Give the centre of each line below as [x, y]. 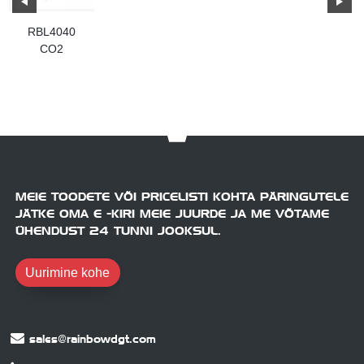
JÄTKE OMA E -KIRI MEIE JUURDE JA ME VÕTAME [172, 214]
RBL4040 [52, 32]
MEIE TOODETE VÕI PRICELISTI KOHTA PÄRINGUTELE [182, 197]
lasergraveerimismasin [75, 66]
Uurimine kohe [68, 273]
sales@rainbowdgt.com [92, 339]
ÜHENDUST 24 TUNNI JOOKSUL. [118, 231]
